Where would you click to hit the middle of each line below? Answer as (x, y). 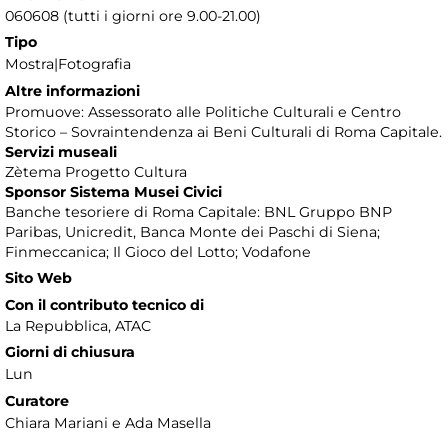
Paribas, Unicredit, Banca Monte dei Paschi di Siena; (192, 232)
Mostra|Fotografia (68, 64)
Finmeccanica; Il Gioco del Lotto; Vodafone (158, 252)
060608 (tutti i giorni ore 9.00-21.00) (133, 16)
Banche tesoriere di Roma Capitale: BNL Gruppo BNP (198, 212)
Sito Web (38, 278)
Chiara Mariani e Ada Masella (108, 423)
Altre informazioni (72, 91)
